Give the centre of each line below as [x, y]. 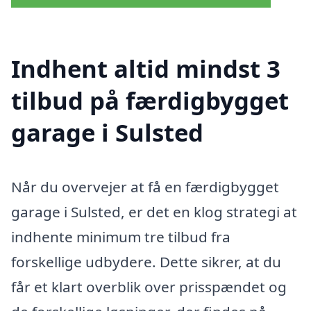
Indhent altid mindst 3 [146, 68]
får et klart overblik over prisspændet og [149, 286]
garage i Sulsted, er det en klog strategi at [154, 211]
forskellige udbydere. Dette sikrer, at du [146, 261]
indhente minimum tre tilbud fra [121, 236]
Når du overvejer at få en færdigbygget [145, 186]
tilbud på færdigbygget [150, 100]
